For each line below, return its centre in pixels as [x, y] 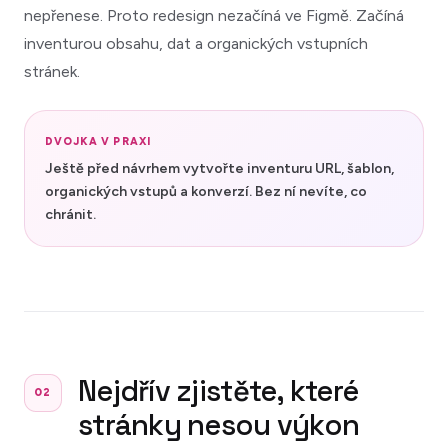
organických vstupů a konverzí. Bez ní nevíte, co [206, 191]
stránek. [52, 71]
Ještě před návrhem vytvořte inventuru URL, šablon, [219, 168]
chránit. [70, 214]
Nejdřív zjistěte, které [218, 390]
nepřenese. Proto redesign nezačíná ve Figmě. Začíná [214, 15]
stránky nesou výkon [219, 424]
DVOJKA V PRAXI [98, 141]
